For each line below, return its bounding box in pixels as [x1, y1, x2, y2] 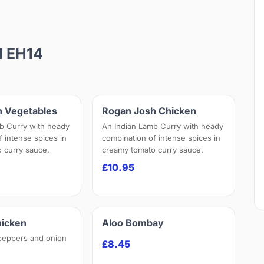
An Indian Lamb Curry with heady [102, 121, 224, 131]
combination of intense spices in [102, 133, 221, 143]
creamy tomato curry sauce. [102, 145, 204, 155]
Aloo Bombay [102, 217, 164, 229]
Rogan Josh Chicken [102, 105, 197, 117]
